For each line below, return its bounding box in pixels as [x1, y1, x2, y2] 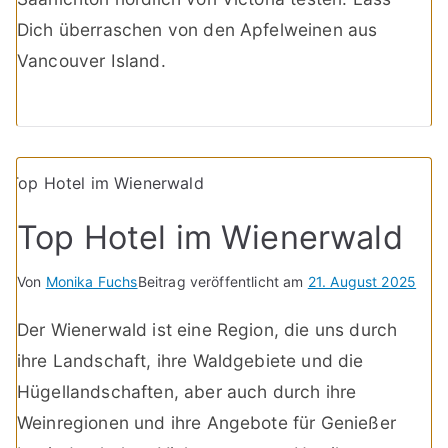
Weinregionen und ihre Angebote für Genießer [17, 412, 396, 434]
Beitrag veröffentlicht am [137, 273, 308, 291]
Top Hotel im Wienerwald [17, 218, 403, 258]
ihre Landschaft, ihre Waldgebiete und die [17, 350, 364, 372]
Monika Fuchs [45, 273, 138, 291]
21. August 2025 [307, 273, 417, 291]
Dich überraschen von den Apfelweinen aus [17, 18, 378, 40]
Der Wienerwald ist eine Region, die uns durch [17, 319, 398, 341]
